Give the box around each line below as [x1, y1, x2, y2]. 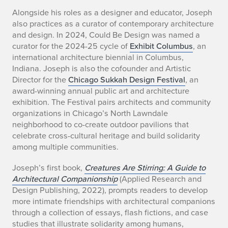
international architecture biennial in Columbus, [12, 50, 184, 63]
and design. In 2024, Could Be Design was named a [12, 28, 200, 41]
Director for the [12, 73, 68, 85]
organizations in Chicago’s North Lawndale [12, 106, 168, 119]
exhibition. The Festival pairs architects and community [12, 95, 211, 108]
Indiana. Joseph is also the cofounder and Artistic [12, 62, 191, 74]
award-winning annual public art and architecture [12, 84, 189, 97]
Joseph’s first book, [12, 161, 84, 174]
